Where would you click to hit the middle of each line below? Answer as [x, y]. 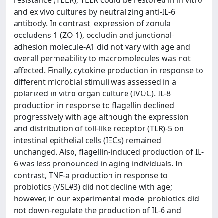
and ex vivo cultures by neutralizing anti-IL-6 [94, 12]
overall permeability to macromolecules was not [102, 58]
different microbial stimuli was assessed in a [95, 82]
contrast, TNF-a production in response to [91, 175]
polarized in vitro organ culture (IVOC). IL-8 [92, 93]
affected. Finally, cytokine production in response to [109, 70]
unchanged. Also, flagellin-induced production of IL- [109, 152]
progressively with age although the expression [101, 117]
